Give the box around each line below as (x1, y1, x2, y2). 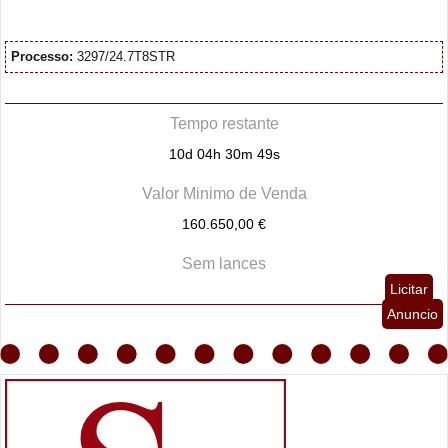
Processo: (11, 49, 74, 65)
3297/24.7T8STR (73, 49, 176, 65)
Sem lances (182, 255, 266, 273)
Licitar (389, 281, 428, 298)
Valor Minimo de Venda (141, 185, 307, 203)
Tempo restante (169, 115, 279, 133)
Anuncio (386, 306, 438, 323)
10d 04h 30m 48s (168, 146, 280, 163)
